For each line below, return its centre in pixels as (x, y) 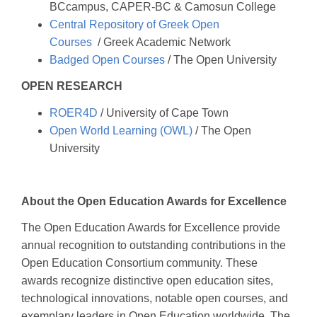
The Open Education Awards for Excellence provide (151, 227)
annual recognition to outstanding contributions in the (154, 245)
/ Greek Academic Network (163, 42)
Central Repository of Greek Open (134, 24)
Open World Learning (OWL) (121, 130)
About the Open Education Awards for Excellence (154, 201)
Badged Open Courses (107, 59)
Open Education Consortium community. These (139, 263)
